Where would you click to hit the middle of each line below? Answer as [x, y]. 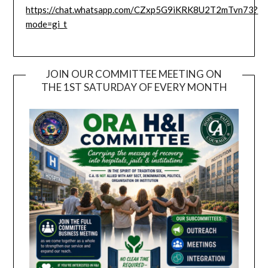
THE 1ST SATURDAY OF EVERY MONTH [134, 87]
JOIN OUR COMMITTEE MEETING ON [134, 74]
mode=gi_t [47, 24]
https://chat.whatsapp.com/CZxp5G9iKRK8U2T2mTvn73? [142, 9]
